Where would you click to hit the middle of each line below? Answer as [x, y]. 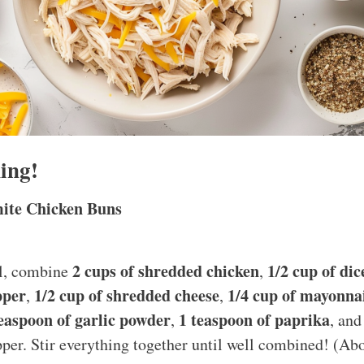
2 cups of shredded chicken [166, 271]
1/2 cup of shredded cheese [127, 295]
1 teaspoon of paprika [254, 319]
